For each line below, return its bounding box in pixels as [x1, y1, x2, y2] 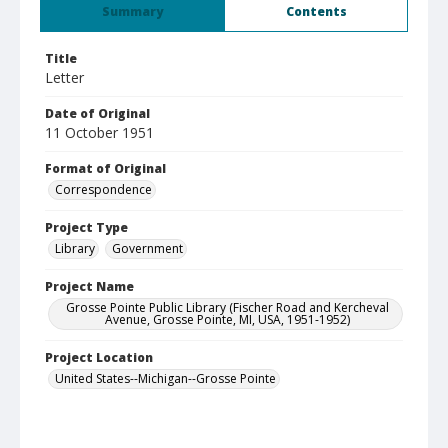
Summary [102, 3, 163, 20]
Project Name [45, 278, 134, 295]
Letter [45, 68, 84, 87]
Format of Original [45, 160, 166, 177]
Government [112, 240, 183, 257]
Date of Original [45, 105, 150, 122]
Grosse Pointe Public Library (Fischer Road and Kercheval [65, 299, 389, 316]
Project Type [45, 219, 128, 236]
